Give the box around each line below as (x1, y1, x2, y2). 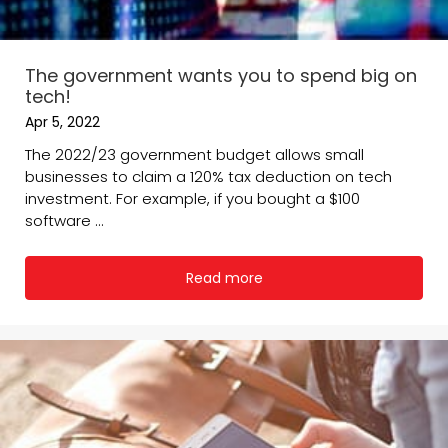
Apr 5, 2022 (25, 111, 100, 132)
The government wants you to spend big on (25, 62, 417, 88)
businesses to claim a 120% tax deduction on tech (25, 165, 392, 187)
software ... (25, 209, 104, 231)
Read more (185, 267, 263, 288)
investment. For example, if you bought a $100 (25, 187, 360, 209)
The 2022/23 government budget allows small (25, 143, 364, 165)
